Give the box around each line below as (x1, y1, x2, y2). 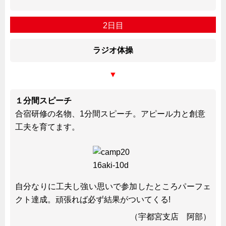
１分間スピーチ (15, 96, 72, 105)
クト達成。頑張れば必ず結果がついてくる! (15, 195, 171, 204)
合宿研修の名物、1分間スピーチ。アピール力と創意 (15, 109, 205, 118)
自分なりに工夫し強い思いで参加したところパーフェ (15, 182, 211, 191)
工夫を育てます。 (15, 122, 80, 131)
